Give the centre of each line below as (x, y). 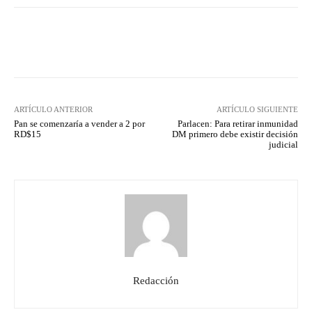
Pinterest (240, 42)
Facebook (66, 42)
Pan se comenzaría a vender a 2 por (79, 123)
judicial (283, 144)
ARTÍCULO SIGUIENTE (257, 109)
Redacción (156, 280)
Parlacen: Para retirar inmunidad (237, 123)
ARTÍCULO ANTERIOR (53, 109)
